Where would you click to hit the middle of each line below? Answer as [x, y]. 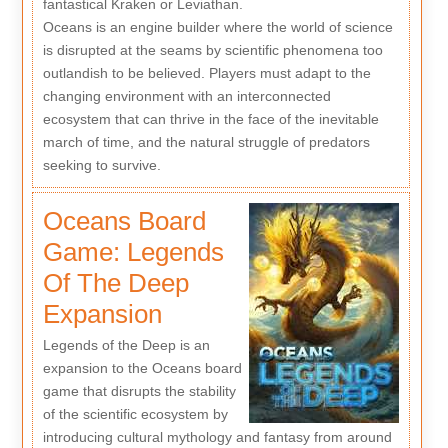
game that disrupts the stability [139, 390]
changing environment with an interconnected [186, 95]
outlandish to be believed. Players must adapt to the [206, 72]
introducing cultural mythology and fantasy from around [217, 436]
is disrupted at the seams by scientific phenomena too [212, 49]
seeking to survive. [101, 164]
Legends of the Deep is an [126, 344]
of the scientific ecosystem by [135, 413]
